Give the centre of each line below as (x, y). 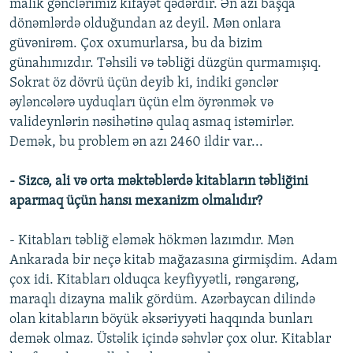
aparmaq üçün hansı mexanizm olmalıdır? (136, 202)
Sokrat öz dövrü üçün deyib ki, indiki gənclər (144, 84)
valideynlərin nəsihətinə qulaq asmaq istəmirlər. (152, 123)
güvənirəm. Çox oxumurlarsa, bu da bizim (136, 44)
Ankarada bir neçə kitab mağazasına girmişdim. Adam (173, 261)
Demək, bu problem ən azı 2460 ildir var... (136, 143)
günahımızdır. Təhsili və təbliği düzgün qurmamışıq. (165, 64)
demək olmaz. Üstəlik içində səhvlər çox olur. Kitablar (170, 340)
